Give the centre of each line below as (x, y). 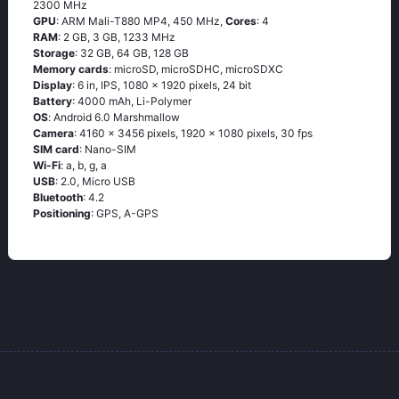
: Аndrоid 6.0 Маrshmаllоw (114, 117)
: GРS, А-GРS (125, 213)
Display (53, 85)
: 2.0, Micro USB (95, 181)
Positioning (62, 213)
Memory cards (71, 69)
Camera (53, 133)
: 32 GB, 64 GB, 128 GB (132, 53)
